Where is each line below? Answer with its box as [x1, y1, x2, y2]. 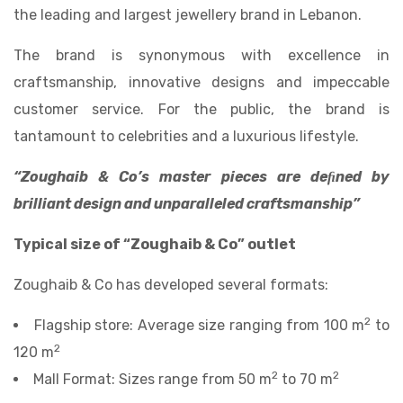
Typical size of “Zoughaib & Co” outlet [13, 236, 296, 254]
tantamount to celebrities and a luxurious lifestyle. [13, 128, 359, 146]
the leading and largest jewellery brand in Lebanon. [13, 6, 362, 24]
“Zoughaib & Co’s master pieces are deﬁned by [13, 168, 390, 186]
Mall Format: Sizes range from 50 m [33, 371, 272, 389]
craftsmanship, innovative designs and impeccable [13, 74, 390, 92]
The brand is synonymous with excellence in [13, 47, 390, 65]
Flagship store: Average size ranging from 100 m [33, 317, 365, 335]
